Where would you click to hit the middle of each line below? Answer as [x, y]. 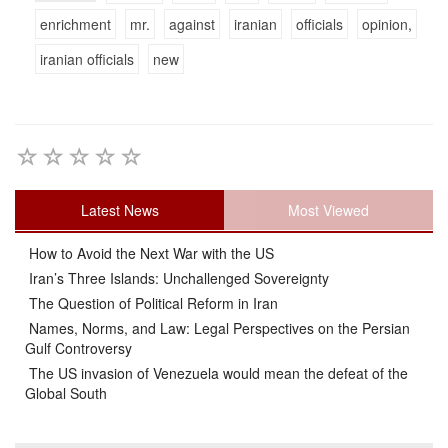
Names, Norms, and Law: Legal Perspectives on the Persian [217, 328]
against [192, 23]
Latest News [119, 210]
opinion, [387, 23]
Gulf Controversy [78, 348]
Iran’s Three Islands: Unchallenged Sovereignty [177, 278]
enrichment [75, 23]
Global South [66, 393]
